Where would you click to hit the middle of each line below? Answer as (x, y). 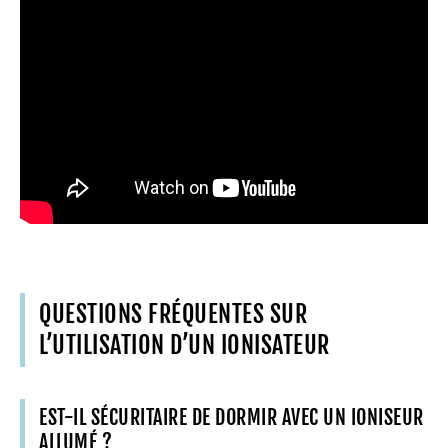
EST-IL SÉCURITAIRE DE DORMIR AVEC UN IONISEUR (231, 417)
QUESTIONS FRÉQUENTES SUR (173, 313)
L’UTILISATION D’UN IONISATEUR (184, 344)
